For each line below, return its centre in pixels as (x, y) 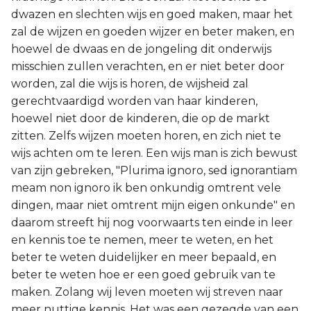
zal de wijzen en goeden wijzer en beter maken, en (153, 32)
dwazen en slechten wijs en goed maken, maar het (152, 14)
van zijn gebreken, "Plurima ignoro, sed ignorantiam (154, 170)
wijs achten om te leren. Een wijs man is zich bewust (154, 153)
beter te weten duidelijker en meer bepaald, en (144, 257)
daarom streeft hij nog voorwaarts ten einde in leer (152, 222)
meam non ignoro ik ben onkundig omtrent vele (146, 188)
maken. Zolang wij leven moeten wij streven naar (147, 292)
